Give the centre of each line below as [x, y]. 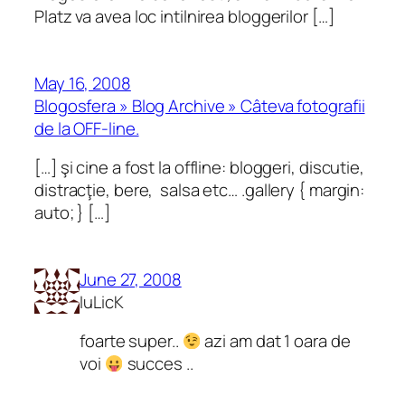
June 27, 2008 [131, 279]
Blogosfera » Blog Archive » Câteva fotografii [200, 105]
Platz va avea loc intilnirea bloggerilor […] [184, 17]
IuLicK [102, 301]
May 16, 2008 [83, 83]
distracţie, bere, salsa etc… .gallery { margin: [200, 190]
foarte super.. [131, 341]
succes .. [158, 364]
